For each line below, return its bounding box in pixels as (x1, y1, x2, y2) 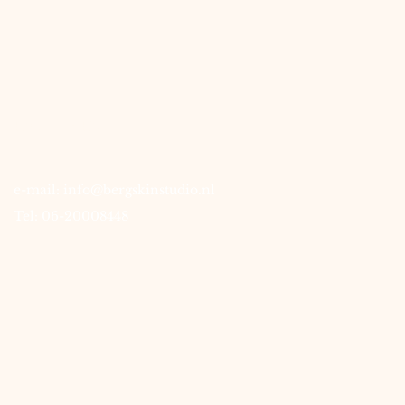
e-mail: (14, 182, 63, 198)
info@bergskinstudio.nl (63, 182, 215, 198)
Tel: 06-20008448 (14, 208, 128, 224)
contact (14, 108, 104, 137)
